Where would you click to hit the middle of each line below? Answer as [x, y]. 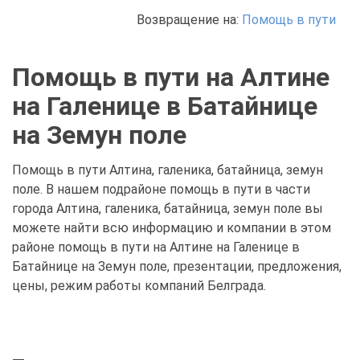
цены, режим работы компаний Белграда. [139, 286]
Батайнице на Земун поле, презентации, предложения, [177, 266]
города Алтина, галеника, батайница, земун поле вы [168, 209]
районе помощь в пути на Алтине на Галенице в [156, 247]
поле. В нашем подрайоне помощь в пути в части [161, 189]
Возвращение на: [189, 20]
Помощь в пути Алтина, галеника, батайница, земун [168, 170]
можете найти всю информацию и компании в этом [172, 228]
